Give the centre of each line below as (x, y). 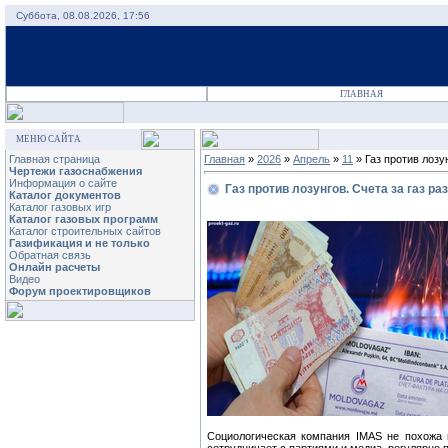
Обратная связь (50, 255)
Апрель (311, 159)
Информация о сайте (63, 183)
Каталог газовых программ (83, 219)
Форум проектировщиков (80, 291)
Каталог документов (65, 195)
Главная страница (54, 159)
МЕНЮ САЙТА (48, 139)
